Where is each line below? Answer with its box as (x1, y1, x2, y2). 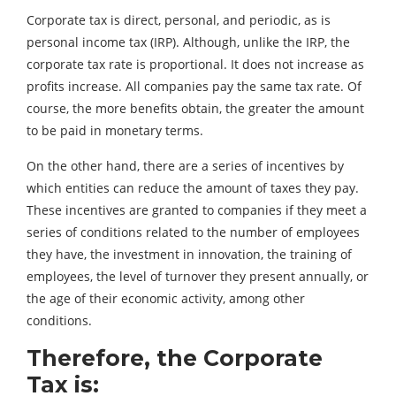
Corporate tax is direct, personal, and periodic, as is (27, 11, 331, 28)
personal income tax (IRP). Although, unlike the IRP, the (27, 33, 350, 50)
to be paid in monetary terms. (27, 121, 203, 139)
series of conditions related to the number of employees (27, 223, 360, 240)
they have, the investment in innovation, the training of (27, 245, 352, 263)
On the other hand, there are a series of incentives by (27, 156, 344, 174)
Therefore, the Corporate (27, 344, 323, 371)
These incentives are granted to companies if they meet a (27, 201, 367, 218)
